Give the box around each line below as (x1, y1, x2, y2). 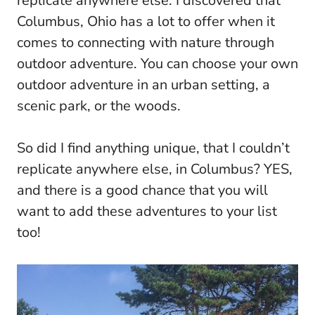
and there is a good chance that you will (17, 181, 268, 200)
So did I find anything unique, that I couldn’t (17, 139, 290, 157)
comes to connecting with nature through (17, 33, 274, 52)
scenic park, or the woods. (17, 96, 181, 115)
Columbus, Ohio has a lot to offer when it (17, 12, 275, 31)
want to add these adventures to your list (17, 202, 277, 221)
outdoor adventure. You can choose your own (17, 54, 298, 73)
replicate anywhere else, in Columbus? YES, (17, 160, 292, 179)
